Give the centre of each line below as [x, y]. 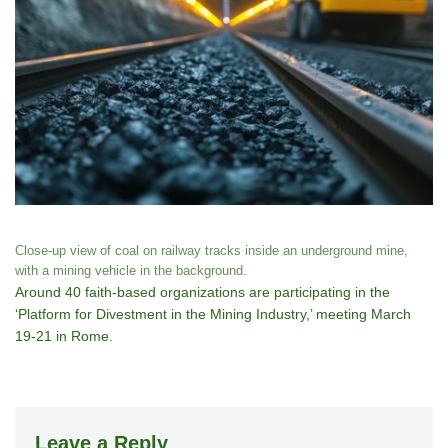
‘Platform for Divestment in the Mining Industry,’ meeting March [213, 313]
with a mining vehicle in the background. [131, 270]
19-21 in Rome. [64, 335]
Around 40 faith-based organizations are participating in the [202, 291]
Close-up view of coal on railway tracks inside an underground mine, [211, 250]
